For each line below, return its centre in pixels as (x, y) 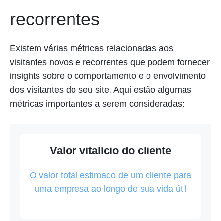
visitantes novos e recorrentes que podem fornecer (110, 62)
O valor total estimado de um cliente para (110, 175)
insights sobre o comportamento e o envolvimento (108, 76)
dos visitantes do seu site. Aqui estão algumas (101, 90)
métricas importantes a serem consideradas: (97, 104)
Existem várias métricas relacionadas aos (92, 49)
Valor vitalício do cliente (110, 151)
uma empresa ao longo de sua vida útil (110, 189)
